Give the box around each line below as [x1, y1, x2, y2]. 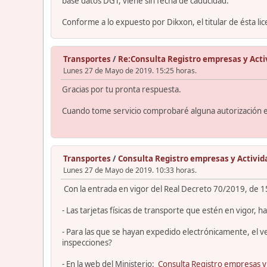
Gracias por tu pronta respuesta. [62, 83, 181, 95]
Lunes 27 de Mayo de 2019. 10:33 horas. [63, 164, 197, 175]
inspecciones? [62, 237, 112, 248]
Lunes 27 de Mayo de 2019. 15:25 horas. [63, 65, 197, 76]
